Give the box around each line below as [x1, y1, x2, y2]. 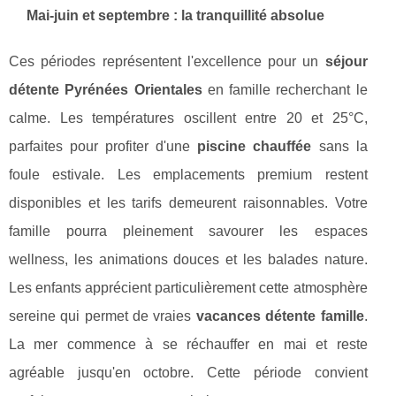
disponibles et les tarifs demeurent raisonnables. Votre [9, 195, 368, 211]
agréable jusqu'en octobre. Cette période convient [9, 365, 368, 381]
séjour [324, 54, 368, 70]
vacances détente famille [195, 308, 364, 324]
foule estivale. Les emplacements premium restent [9, 167, 368, 183]
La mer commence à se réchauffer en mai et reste [9, 337, 368, 353]
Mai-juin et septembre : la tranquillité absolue [27, 8, 324, 24]
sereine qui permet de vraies [9, 308, 196, 324]
